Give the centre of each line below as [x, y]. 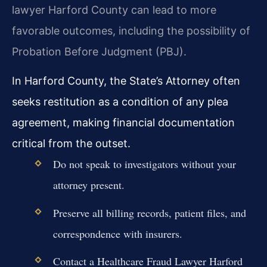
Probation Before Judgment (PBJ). [99, 52]
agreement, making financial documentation [123, 123]
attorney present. [89, 185]
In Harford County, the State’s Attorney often [126, 81]
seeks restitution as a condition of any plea [120, 102]
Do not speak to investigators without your [144, 164]
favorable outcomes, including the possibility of [131, 31]
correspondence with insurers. [117, 233]
